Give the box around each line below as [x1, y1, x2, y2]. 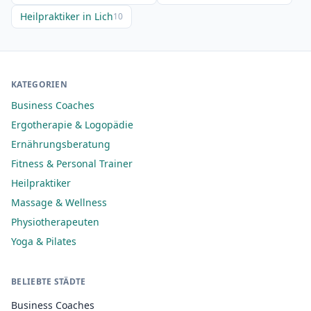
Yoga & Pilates [11, 235, 76, 248]
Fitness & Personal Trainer [11, 157, 133, 170]
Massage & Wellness [11, 196, 107, 209]
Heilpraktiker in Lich [20, 10, 113, 23]
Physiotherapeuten [11, 215, 99, 228]
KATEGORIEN [11, 78, 67, 90]
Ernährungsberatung [11, 137, 110, 151]
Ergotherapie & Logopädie [11, 118, 133, 131]
